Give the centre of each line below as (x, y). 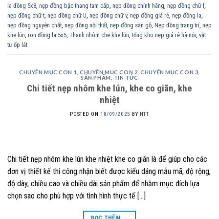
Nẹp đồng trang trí (177, 25)
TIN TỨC (126, 77)
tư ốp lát (17, 44)
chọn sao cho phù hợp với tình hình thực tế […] (77, 196)
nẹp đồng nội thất (86, 25)
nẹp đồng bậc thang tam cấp (74, 5)
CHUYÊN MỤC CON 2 (109, 72)
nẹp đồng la (187, 15)
